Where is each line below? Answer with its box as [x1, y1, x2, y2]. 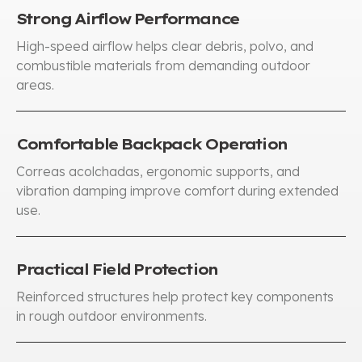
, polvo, [243, 37, 290, 54]
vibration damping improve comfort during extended [16, 182, 339, 199]
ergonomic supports [146, 162, 270, 179]
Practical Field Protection [16, 259, 218, 279]
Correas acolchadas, [16, 162, 146, 179]
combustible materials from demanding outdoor [16, 57, 310, 74]
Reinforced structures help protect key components [16, 288, 334, 305]
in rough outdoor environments [16, 307, 204, 324]
